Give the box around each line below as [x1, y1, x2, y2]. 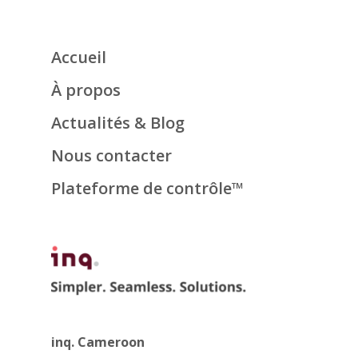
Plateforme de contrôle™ [51, 177, 244, 200]
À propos [51, 79, 121, 101]
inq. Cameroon [51, 333, 145, 352]
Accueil [51, 46, 106, 69]
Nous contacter [51, 145, 172, 167]
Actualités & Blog [51, 112, 185, 134]
